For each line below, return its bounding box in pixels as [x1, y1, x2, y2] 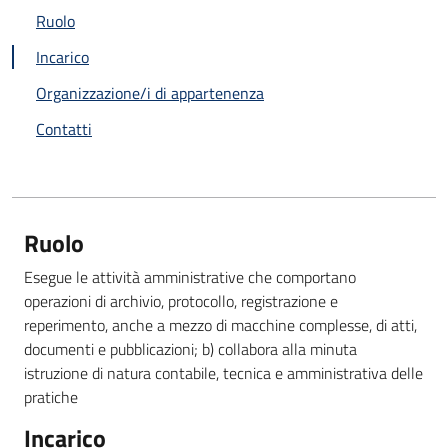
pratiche [24, 385, 78, 409]
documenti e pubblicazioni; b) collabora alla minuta [24, 337, 357, 361]
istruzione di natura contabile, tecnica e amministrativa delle [24, 361, 423, 385]
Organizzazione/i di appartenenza [36, 81, 264, 105]
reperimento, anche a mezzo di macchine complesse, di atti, [24, 313, 417, 337]
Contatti [36, 117, 92, 141]
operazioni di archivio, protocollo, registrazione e [24, 289, 338, 313]
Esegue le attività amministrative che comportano [24, 265, 356, 289]
